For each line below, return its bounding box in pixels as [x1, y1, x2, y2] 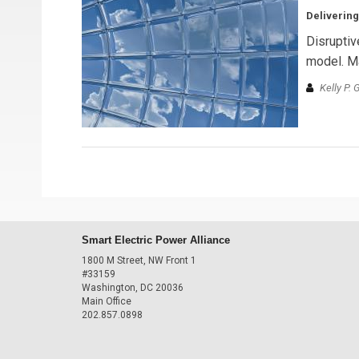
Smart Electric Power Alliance [82, 233, 230, 246]
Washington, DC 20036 [82, 282, 184, 293]
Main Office [82, 296, 131, 307]
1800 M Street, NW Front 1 [82, 255, 196, 266]
